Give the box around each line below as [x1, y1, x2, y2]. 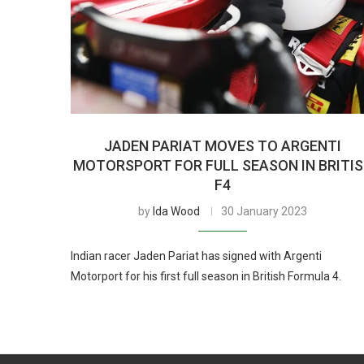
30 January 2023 [221, 204, 308, 218]
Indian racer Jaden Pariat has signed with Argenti [71, 249, 322, 262]
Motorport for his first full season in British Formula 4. [71, 269, 341, 283]
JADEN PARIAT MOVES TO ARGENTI [104, 136, 342, 154]
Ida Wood [153, 204, 201, 218]
